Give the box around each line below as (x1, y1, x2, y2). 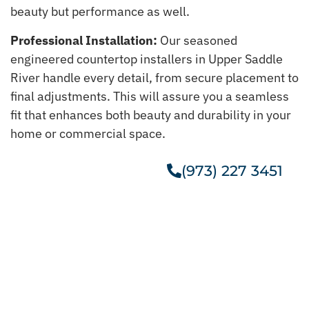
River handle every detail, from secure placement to (10, 69, 299, 86)
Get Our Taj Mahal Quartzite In (15, 257, 294, 288)
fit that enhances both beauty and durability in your (10, 106, 291, 123)
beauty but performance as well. (10, 3, 190, 20)
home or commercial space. (10, 125, 166, 141)
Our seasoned (157, 32, 237, 48)
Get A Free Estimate (35, 162, 142, 181)
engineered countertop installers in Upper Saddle (10, 50, 283, 67)
